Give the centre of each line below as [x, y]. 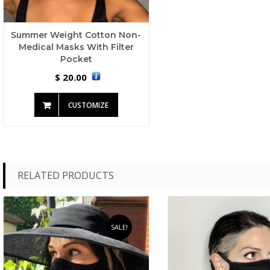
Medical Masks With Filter [76, 47]
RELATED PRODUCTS [66, 176]
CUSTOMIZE [88, 105]
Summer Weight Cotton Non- [76, 35]
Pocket [76, 59]
